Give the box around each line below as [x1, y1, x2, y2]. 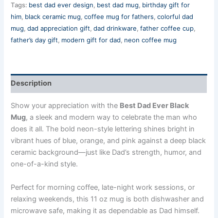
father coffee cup [140, 24, 194, 32]
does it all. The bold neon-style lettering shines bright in [11, 125, 195, 134]
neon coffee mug [124, 36, 177, 44]
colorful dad [157, 12, 194, 20]
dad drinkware [93, 24, 137, 32]
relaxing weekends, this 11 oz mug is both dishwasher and [11, 194, 204, 203]
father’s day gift [11, 36, 58, 44]
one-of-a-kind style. [11, 160, 78, 169]
